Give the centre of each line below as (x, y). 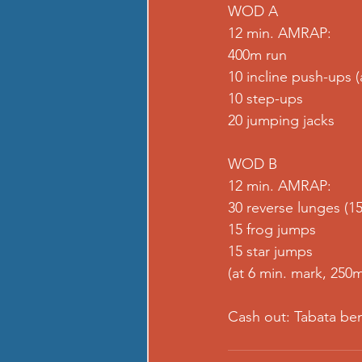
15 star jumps (270, 251)
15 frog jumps (272, 229)
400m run (257, 55)
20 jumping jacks (281, 120)
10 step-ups (265, 99)
